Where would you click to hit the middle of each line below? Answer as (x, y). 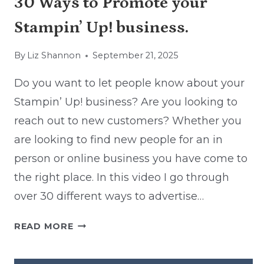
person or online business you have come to (131, 159)
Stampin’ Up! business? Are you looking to (126, 102)
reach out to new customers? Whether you (128, 121)
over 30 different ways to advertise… (109, 197)
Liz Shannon (54, 56)
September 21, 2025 (136, 56)
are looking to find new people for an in (118, 140)
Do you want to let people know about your (129, 83)
